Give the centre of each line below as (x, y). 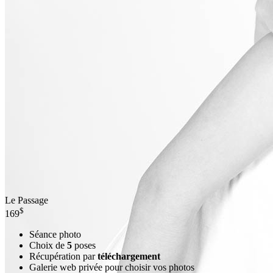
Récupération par (63, 257)
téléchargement (129, 257)
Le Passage (27, 200)
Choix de (48, 246)
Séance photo (55, 235)
